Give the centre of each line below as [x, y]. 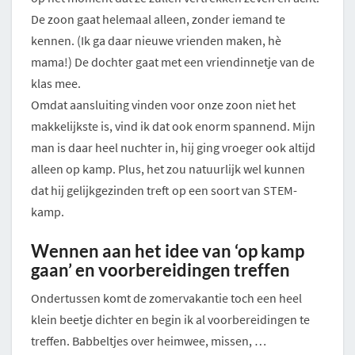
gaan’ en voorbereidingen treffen [160, 270]
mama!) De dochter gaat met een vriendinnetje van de [173, 62]
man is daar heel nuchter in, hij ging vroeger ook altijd [173, 148]
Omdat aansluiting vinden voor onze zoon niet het [163, 105]
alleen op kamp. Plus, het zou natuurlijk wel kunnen [168, 169]
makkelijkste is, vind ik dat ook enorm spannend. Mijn [173, 126]
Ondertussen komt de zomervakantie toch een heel [166, 298]
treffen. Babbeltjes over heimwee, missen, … [149, 341]
